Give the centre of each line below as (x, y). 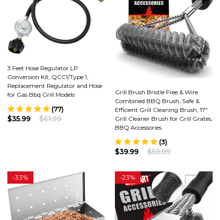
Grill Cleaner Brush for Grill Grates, (164, 119)
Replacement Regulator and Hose (55, 85)
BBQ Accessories (138, 127)
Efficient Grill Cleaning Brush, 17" (161, 110)
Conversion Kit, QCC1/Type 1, (48, 77)
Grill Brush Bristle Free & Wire (156, 92)
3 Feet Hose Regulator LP (43, 68)
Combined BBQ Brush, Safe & (157, 101)
